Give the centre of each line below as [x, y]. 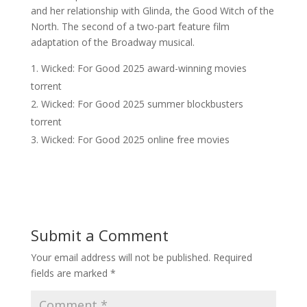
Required [232, 257]
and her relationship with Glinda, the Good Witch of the [152, 11]
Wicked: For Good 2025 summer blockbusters [142, 104]
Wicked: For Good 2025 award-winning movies [144, 68]
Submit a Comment [99, 235]
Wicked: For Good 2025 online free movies [135, 139]
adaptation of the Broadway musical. [112, 42]
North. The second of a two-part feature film [130, 26]
